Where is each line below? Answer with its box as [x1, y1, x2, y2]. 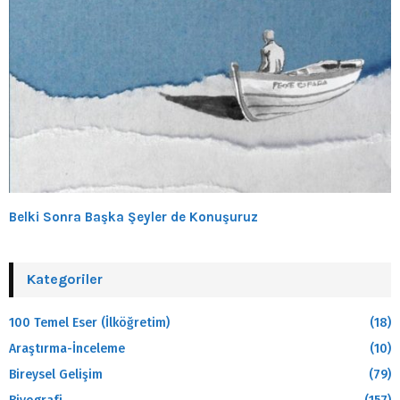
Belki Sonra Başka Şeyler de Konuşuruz [9, 208, 258, 225]
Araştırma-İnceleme [9, 340, 125, 356]
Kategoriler [27, 270, 103, 287]
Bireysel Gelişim [9, 366, 103, 382]
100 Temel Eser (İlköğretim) [9, 314, 170, 330]
